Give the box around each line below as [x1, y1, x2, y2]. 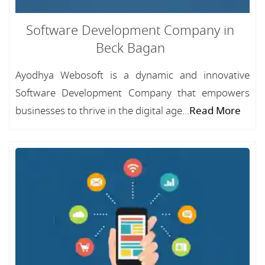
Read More [189, 104, 241, 118]
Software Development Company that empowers [15, 86, 250, 101]
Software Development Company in [26, 21, 234, 40]
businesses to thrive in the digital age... [15, 104, 189, 118]
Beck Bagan [95, 39, 165, 58]
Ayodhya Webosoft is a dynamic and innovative [15, 68, 250, 83]
